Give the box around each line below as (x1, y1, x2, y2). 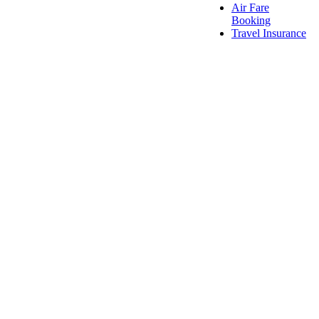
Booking (231, 14, 271, 27)
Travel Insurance (231, 27, 306, 40)
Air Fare (231, 1, 269, 14)
